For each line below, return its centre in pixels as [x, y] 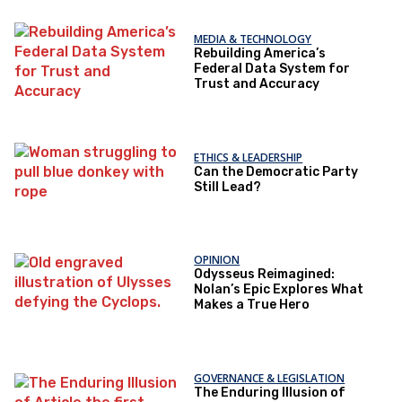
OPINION [217, 260]
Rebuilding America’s [260, 53]
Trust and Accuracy [257, 84]
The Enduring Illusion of [270, 392]
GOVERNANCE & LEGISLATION [270, 378]
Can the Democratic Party [276, 171]
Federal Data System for [272, 69]
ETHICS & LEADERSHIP [249, 157]
